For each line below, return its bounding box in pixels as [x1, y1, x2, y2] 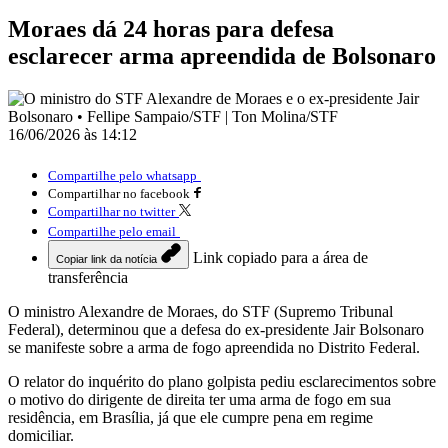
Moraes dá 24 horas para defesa [8, 15, 334, 42]
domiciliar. [8, 426, 74, 444]
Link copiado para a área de [193, 248, 368, 266]
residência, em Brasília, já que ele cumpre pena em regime [8, 408, 373, 426]
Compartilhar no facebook [48, 185, 190, 201]
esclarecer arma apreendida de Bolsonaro [8, 42, 436, 69]
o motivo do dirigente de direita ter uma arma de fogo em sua [8, 390, 391, 408]
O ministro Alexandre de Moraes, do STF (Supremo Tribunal [8, 302, 393, 320]
